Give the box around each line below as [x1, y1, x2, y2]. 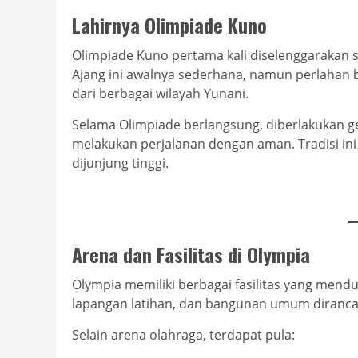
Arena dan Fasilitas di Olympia [72, 240, 310, 269]
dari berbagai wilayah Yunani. [72, 85, 249, 103]
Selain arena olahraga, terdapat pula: [72, 326, 295, 344]
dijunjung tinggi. [72, 154, 169, 173]
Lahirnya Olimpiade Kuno [72, 10, 267, 40]
